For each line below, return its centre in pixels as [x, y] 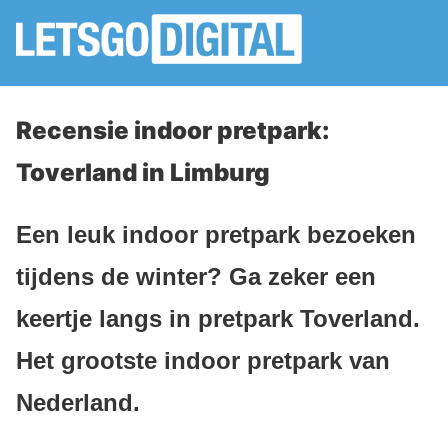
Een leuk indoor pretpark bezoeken [216, 234]
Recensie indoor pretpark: [173, 130]
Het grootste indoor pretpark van [203, 360]
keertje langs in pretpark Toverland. [218, 318]
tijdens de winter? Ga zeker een [196, 276]
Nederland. [78, 402]
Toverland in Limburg [143, 172]
